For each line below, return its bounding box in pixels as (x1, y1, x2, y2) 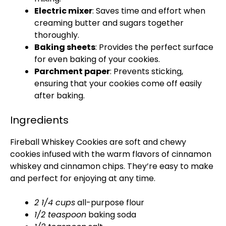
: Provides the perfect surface (95, 41, 213, 53)
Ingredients (10, 113, 69, 127)
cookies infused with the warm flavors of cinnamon (10, 148, 211, 160)
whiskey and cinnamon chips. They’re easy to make (10, 160, 213, 172)
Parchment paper (34, 66, 110, 77)
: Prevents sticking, (110, 66, 183, 77)
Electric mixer (34, 5, 92, 17)
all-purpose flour (75, 197, 144, 208)
